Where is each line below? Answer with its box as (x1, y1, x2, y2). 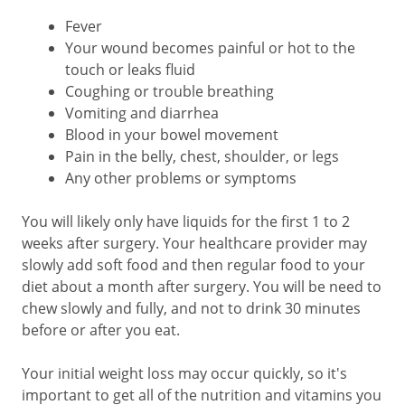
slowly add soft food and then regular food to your (22, 255, 365, 275)
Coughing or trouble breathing (65, 81, 274, 101)
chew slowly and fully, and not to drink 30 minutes (22, 298, 361, 318)
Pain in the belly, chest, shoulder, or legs (65, 146, 339, 166)
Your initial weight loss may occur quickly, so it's (22, 363, 347, 383)
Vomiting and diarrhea (65, 103, 219, 123)
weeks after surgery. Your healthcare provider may (22, 233, 367, 253)
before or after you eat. (22, 320, 180, 340)
